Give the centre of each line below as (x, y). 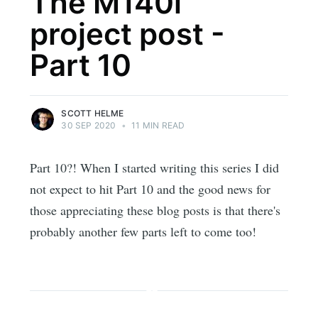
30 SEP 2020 (89, 126)
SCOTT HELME (93, 114)
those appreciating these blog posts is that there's (155, 210)
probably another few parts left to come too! (143, 232)
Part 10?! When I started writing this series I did (155, 168)
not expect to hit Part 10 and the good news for (150, 189)
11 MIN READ (157, 126)
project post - (128, 34)
